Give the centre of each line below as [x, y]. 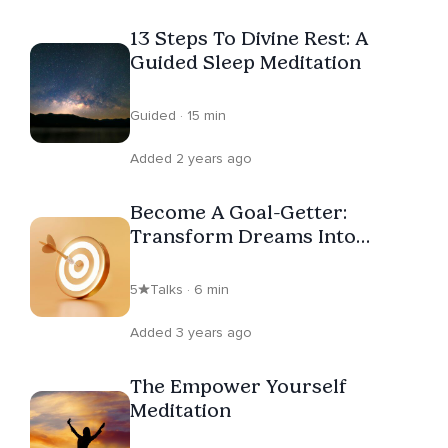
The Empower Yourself [238, 386]
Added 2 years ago [191, 159]
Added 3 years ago [191, 333]
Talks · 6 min [189, 290]
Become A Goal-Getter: [238, 212]
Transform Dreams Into [243, 236]
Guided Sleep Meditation [245, 62]
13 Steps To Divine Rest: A [249, 38]
